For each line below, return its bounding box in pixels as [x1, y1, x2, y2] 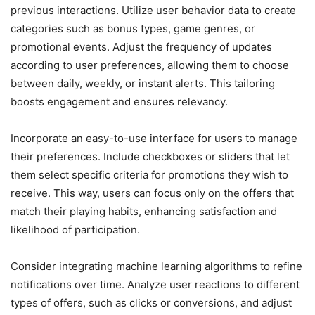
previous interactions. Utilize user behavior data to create [11, 4, 296, 17]
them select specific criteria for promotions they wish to [11, 168, 288, 181]
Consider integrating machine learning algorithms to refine [11, 259, 302, 273]
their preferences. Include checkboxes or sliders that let [11, 150, 290, 163]
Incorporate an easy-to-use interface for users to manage [11, 131, 297, 145]
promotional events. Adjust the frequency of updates [11, 40, 272, 53]
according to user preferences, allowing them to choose [11, 58, 289, 72]
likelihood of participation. [11, 223, 140, 236]
